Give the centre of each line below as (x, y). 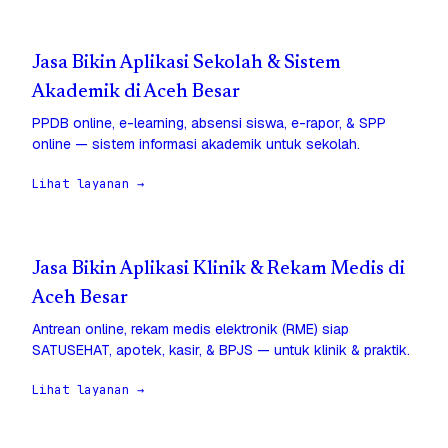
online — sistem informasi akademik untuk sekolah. (196, 144)
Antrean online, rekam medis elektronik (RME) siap (190, 329)
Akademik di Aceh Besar (136, 93)
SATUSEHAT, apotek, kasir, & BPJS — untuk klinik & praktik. (221, 350)
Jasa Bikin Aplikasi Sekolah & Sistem (186, 64)
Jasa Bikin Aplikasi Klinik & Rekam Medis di (218, 270)
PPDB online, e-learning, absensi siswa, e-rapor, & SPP (209, 123)
